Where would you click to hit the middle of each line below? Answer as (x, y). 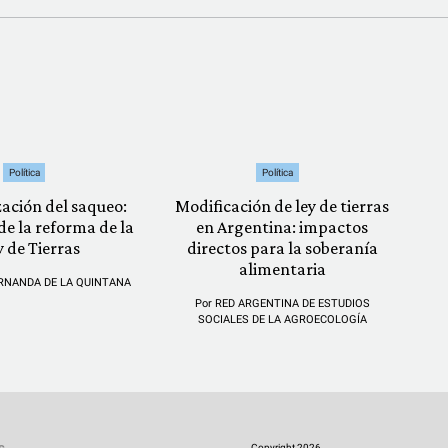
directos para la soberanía (282, 248)
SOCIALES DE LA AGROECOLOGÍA (282, 319)
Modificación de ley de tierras (282, 206)
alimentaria (282, 269)
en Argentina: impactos (282, 227)
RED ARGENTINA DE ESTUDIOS (292, 303)
